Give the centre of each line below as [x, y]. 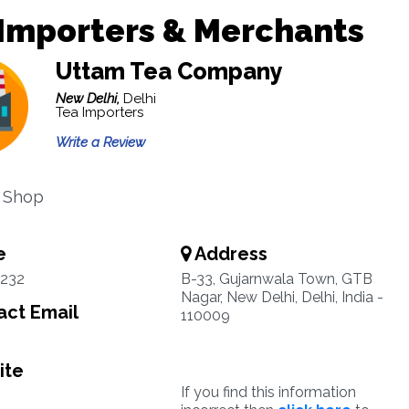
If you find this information [268, 392]
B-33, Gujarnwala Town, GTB [276, 279]
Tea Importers [99, 112]
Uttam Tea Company [169, 71]
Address [229, 254]
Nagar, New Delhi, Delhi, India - [282, 297]
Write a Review [100, 142]
